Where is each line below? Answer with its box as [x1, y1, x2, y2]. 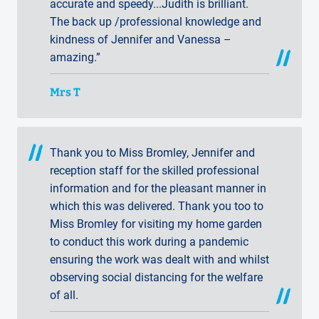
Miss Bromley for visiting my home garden [50, 217, 262, 231]
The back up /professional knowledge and [50, 14, 261, 28]
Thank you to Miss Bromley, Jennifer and [50, 146, 255, 160]
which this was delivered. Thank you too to [50, 199, 263, 214]
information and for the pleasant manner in [50, 182, 266, 196]
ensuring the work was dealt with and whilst [50, 253, 269, 267]
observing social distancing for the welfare [50, 271, 263, 285]
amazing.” [50, 50, 100, 64]
